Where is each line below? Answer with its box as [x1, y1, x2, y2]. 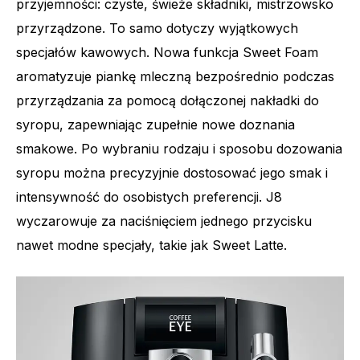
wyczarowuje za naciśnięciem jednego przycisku [16, 213, 312, 230]
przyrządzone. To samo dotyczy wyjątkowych [16, 20, 298, 37]
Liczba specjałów [20, 29, 145, 47]
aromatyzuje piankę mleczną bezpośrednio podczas [16, 68, 334, 85]
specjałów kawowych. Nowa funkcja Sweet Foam [16, 44, 318, 61]
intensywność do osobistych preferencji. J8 [16, 189, 282, 206]
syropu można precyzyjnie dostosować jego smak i [16, 165, 328, 182]
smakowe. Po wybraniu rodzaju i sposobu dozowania [16, 141, 342, 157]
